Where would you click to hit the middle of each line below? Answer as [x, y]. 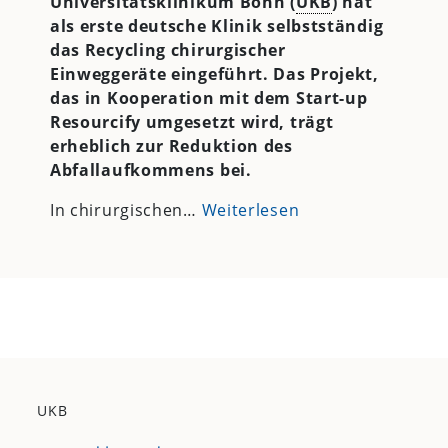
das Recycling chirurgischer [167, 49]
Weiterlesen [250, 209]
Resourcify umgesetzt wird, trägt [191, 121]
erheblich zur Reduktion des [171, 145]
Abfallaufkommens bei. [150, 169]
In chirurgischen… [125, 209]
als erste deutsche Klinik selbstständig [216, 25]
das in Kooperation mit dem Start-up [208, 97]
